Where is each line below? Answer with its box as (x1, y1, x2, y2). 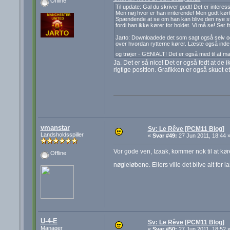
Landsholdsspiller (40, 131, 84, 138)
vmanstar (40, 124, 70, 132)
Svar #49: (152, 132, 177, 139)
